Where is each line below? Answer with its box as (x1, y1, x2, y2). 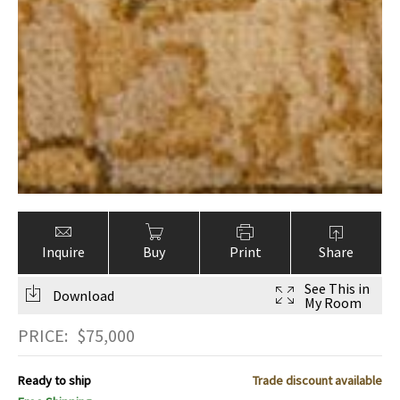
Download (53, 287, 114, 305)
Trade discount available (253, 372, 382, 389)
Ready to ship (18, 372, 91, 389)
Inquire (41, 243, 85, 262)
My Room (304, 294, 362, 312)
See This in (304, 279, 371, 298)
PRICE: (18, 324, 68, 347)
